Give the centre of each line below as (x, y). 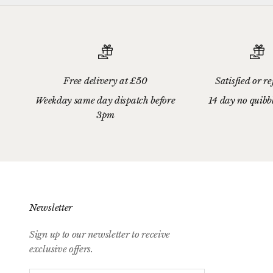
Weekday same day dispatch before (105, 100)
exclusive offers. (61, 249)
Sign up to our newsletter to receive (100, 234)
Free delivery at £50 (105, 80)
